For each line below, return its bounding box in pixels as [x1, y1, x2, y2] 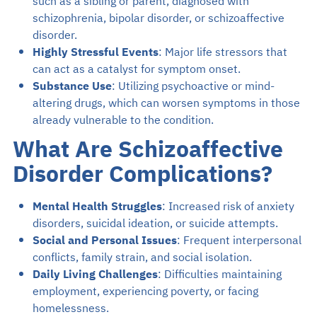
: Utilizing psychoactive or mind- [111, 77, 275, 96]
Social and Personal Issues [32, 231, 177, 250]
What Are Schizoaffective [12, 132, 283, 170]
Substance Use [32, 77, 112, 96]
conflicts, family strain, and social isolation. [32, 248, 252, 267]
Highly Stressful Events [32, 43, 158, 62]
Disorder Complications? [12, 157, 272, 195]
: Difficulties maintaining [157, 265, 282, 284]
